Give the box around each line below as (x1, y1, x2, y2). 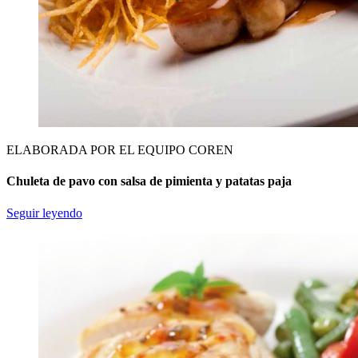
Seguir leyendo (6, 205, 82, 220)
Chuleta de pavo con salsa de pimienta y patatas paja (6, 174, 292, 189)
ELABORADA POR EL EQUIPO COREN (6, 143, 233, 157)
